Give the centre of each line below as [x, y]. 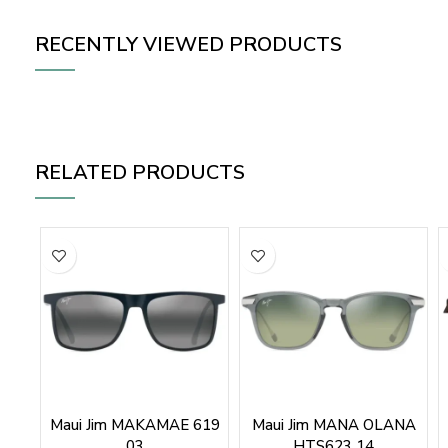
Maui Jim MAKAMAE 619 [134, 425]
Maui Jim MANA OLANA [333, 425]
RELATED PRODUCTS [140, 173]
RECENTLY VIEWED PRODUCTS [188, 45]
